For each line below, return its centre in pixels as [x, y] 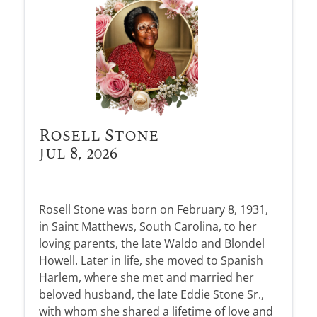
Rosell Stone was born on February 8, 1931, [153, 209]
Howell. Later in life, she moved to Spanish [151, 260]
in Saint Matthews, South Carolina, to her [148, 226]
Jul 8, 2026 [78, 154]
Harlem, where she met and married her [146, 277]
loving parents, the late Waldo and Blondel [151, 243]
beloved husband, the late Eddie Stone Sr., [151, 294]
